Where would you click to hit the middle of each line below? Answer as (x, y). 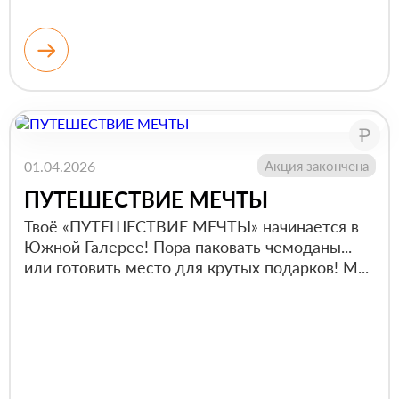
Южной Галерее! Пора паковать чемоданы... (187, 247)
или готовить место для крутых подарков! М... (196, 267)
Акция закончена (316, 166)
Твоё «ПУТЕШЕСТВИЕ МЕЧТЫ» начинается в (191, 226)
